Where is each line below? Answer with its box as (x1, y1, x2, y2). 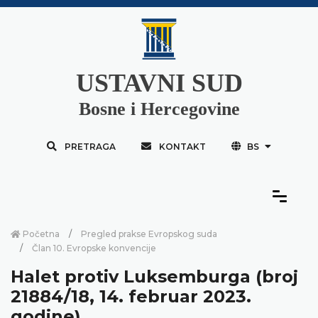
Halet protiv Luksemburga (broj (11, 265, 298, 287)
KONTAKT (158, 141, 206, 152)
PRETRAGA (64, 141, 116, 152)
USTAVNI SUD (75, 68, 243, 97)
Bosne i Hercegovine (78, 98, 240, 119)
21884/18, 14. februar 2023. (11, 285, 251, 307)
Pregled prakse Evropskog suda (81, 228, 217, 239)
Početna (21, 228, 60, 239)
